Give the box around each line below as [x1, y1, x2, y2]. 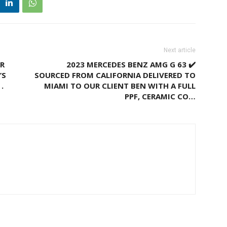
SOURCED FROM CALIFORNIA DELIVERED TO [34, 70, 196, 80]
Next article [164, 47, 196, 54]
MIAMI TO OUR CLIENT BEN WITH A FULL [44, 81, 196, 91]
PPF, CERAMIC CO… [125, 91, 196, 101]
